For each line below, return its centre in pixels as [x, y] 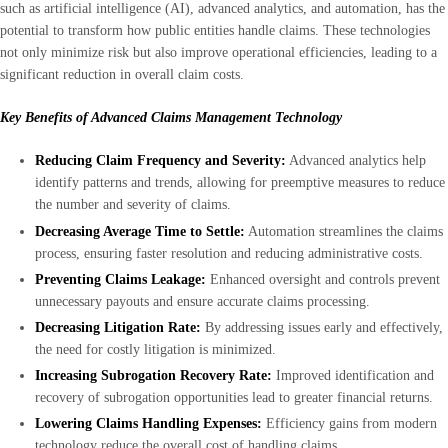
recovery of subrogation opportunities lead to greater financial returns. [236, 398]
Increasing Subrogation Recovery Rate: [153, 376]
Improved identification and [353, 376]
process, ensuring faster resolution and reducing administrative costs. [231, 253]
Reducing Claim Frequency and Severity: [160, 161]
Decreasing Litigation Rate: [118, 328]
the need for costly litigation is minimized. [157, 350]
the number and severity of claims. [135, 205]
